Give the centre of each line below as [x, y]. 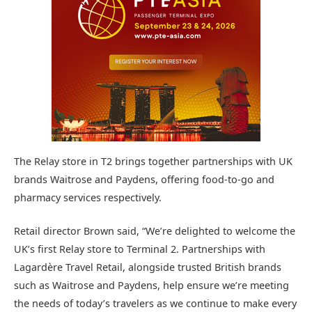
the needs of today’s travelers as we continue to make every [155, 303]
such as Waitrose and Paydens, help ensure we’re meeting [151, 285]
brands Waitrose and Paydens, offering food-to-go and [144, 179]
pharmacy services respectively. [88, 197]
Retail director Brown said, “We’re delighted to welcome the [155, 231]
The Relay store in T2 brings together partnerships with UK [153, 161]
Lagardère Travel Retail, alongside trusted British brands [148, 267]
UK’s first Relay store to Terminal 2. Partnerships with [140, 249]
